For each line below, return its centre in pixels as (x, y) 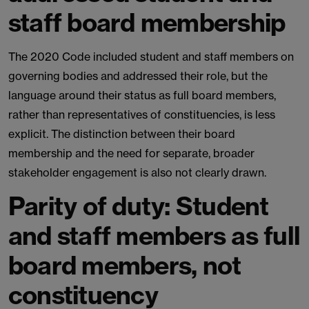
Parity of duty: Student (139, 206)
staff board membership (147, 22)
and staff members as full (154, 236)
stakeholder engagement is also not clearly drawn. (137, 172)
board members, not (125, 265)
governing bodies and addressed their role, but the (138, 76)
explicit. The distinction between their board (122, 134)
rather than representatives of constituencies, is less (142, 114)
